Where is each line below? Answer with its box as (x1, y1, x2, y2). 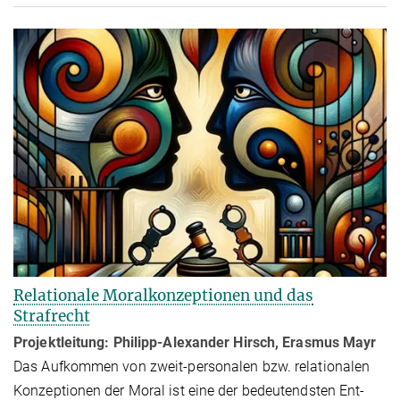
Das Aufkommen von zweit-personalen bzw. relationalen (13, 358, 371, 376)
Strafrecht (13, 306, 90, 327)
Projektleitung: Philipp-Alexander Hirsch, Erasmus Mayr (13, 334, 377, 352)
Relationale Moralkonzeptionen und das (13, 286, 313, 306)
